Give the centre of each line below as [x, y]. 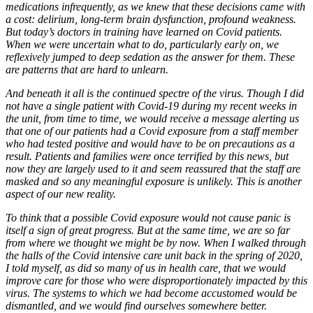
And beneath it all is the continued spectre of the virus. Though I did [155, 94]
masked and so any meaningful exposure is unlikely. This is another [154, 182]
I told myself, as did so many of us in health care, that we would [146, 268]
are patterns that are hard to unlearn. [87, 70]
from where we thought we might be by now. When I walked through [156, 243]
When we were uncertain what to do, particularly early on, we [142, 45]
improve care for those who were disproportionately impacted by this [156, 281]
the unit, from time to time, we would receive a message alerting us [152, 119]
